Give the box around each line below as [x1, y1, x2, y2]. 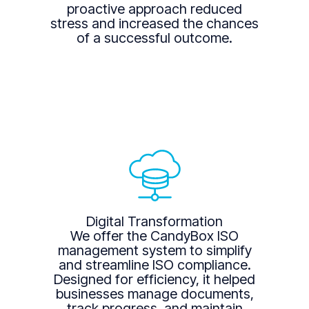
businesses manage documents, [55, 285, 254, 302]
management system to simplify [57, 241, 252, 259]
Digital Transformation [86, 212, 223, 230]
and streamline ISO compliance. [58, 256, 251, 273]
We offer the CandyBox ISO [70, 227, 239, 244]
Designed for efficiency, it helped [54, 270, 255, 288]
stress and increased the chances [50, 15, 259, 32]
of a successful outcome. [77, 30, 232, 47]
